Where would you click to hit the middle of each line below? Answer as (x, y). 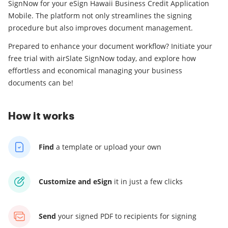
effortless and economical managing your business (95, 71)
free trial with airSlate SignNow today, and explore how (102, 59)
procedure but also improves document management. (101, 28)
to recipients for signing (156, 216)
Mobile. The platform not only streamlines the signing (100, 16)
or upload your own (128, 147)
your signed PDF (85, 216)
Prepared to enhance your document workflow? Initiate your (110, 46)
